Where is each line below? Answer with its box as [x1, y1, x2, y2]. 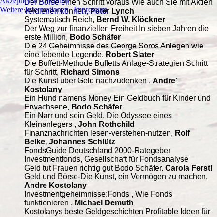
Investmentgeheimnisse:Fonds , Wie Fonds [24, 190, 172, 198]
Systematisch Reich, [24, 15, 96, 24]
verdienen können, [24, 7, 90, 15]
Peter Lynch [90, 7, 134, 15]
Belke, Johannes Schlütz [24, 138, 115, 146]
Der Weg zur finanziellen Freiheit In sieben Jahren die [24, 24, 209, 32]
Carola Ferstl [165, 164, 212, 172]
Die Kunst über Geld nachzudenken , [24, 77, 153, 85]
